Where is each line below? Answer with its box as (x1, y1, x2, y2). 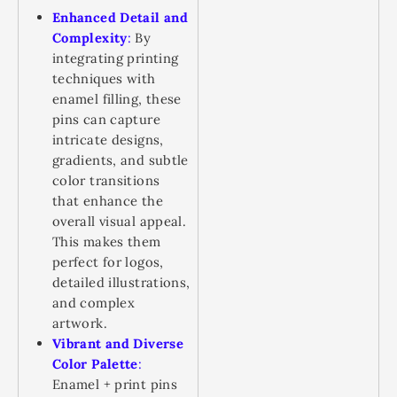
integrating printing (52, 50, 179, 66)
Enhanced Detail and (52, 9, 188, 26)
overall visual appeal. (52, 213, 187, 230)
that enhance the (52, 192, 163, 209)
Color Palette (52, 355, 138, 372)
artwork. (52, 315, 107, 331)
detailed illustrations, (52, 274, 191, 291)
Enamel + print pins (52, 376, 177, 393)
